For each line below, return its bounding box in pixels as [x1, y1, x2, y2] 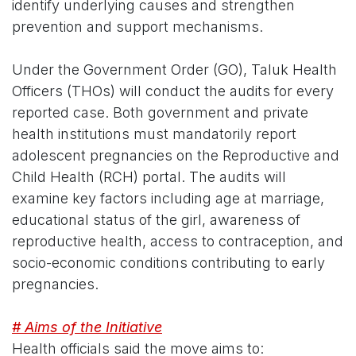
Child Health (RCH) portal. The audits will [12, 168, 286, 186]
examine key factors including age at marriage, [12, 190, 324, 207]
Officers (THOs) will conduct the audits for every [12, 83, 334, 100]
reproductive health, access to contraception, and [12, 233, 343, 250]
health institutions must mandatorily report [12, 126, 296, 143]
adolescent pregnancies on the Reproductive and [12, 147, 339, 164]
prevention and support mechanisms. [12, 18, 263, 36]
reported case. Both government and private [12, 104, 308, 122]
